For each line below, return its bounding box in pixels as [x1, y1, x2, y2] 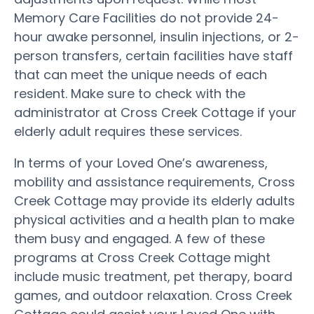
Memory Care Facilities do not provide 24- [14, 8, 279, 27]
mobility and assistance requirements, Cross [14, 172, 295, 191]
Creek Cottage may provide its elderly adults [14, 191, 295, 210]
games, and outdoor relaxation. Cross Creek [14, 286, 292, 304]
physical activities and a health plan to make [14, 210, 294, 228]
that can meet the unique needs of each [14, 65, 267, 83]
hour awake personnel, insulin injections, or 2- [14, 27, 299, 46]
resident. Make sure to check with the [14, 84, 245, 102]
